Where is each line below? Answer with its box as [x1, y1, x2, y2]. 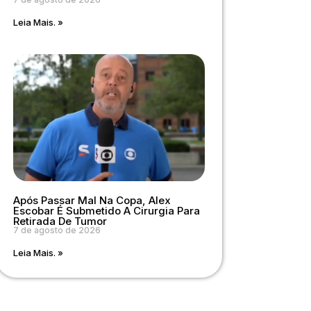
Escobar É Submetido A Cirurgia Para [12, 203, 200, 217]
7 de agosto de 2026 [12, 224, 101, 235]
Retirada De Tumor [12, 214, 107, 228]
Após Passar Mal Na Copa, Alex [12, 193, 171, 207]
